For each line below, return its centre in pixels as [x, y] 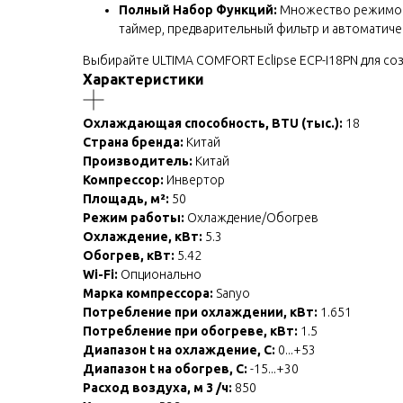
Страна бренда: [133, 142]
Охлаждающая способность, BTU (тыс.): [213, 123]
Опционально [160, 274]
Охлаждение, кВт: [143, 236]
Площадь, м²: [126, 198]
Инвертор [194, 179]
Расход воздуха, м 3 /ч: [157, 387]
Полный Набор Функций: [198, 9]
